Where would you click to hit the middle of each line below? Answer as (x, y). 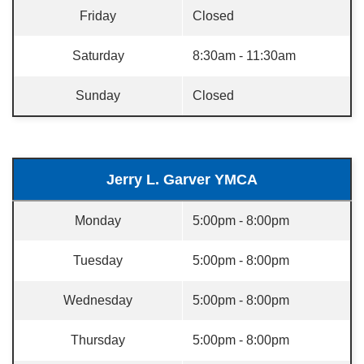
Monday (98, 221)
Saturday (98, 56)
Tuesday (98, 260)
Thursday (98, 340)
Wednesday (98, 300)
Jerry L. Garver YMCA (182, 180)
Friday (98, 16)
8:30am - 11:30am (244, 56)
